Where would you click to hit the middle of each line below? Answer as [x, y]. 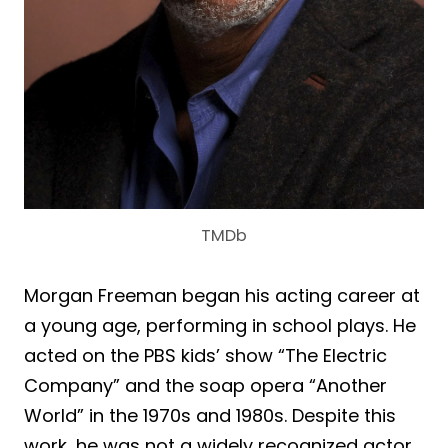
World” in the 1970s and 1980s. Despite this [210, 416]
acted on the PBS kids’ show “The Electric [205, 356]
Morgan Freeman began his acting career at [222, 296]
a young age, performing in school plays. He [220, 326]
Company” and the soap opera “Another [205, 386]
